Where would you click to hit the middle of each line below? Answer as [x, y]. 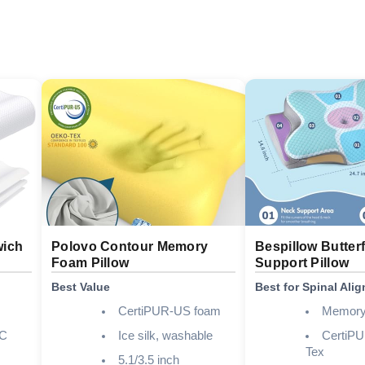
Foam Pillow [90, 262]
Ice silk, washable [165, 335]
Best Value [81, 286]
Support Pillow [302, 262]
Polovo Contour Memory [130, 246]
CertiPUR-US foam [169, 311]
